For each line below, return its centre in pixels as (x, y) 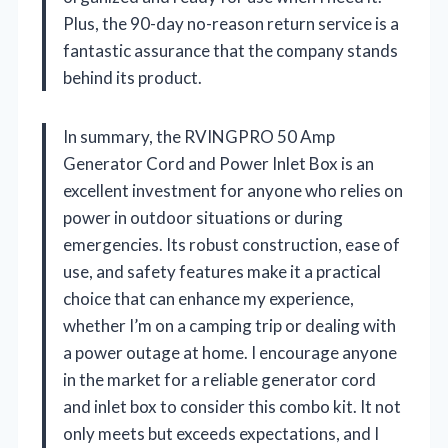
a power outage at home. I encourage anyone (230, 352)
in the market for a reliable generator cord (219, 379)
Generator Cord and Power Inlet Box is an (218, 163)
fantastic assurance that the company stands (230, 50)
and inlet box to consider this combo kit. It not (232, 406)
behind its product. (132, 77)
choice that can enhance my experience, (208, 298)
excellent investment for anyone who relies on (233, 190)
